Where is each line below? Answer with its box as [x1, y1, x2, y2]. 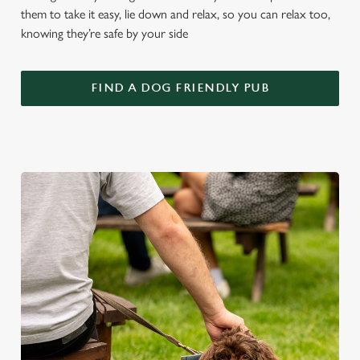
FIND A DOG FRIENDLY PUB [90, 81, 270, 95]
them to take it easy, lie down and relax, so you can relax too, [21, 6, 330, 22]
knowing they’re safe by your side [21, 26, 188, 41]
